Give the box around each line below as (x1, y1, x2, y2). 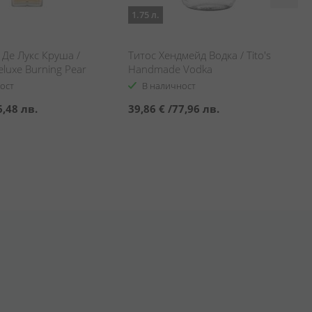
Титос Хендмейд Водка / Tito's (128, 48, 271, 62)
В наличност (142, 79, 196, 92)
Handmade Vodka (128, 62, 212, 76)
